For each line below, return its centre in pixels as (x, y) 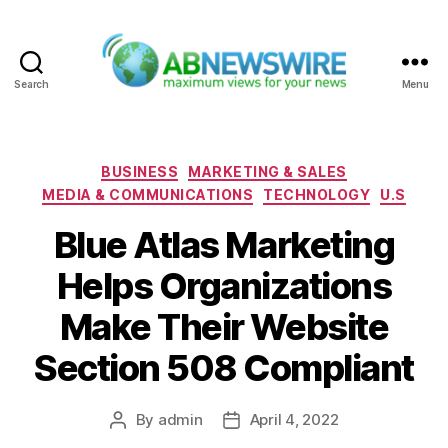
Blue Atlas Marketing (224, 244)
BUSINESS (140, 171)
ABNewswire (275, 101)
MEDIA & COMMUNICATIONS (148, 195)
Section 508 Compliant (224, 367)
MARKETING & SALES (267, 171)
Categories (267, 167)
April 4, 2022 (294, 419)
